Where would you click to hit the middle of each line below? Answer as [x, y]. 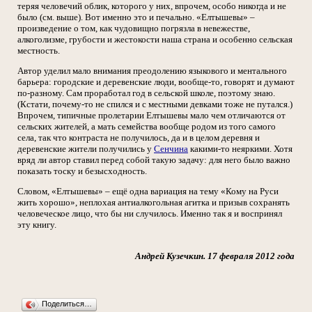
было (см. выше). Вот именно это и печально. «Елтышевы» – [136, 17]
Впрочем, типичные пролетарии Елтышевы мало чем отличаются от [151, 115]
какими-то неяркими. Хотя [240, 149]
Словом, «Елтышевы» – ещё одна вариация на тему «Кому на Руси [148, 191]
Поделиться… [67, 304]
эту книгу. [37, 225]
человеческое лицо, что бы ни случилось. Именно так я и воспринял [150, 213]
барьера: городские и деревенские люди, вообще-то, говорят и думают [156, 82]
